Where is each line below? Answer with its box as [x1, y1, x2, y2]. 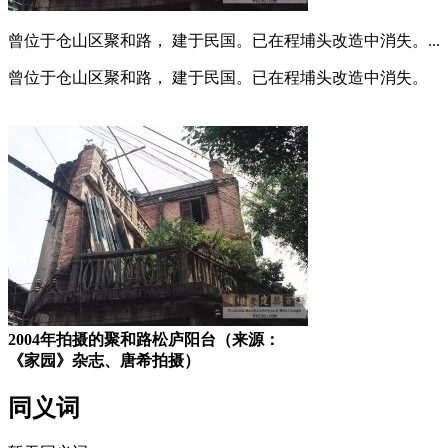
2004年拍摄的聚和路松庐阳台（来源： [8, 330, 280, 348]
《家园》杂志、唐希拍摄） [8, 351, 200, 369]
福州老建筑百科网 [8, 89, 136, 107]
